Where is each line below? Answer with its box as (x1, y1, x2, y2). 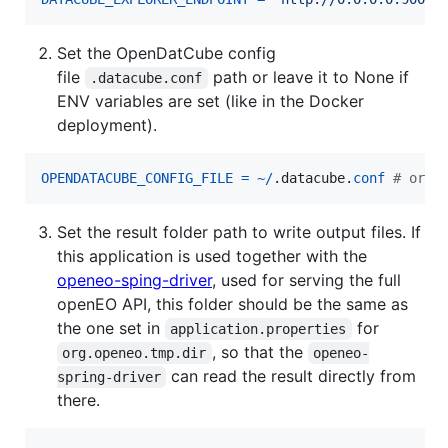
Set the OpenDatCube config (57, 43, 276, 64)
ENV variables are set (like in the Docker (57, 91, 364, 112)
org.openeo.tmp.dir (62, 345, 207, 362)
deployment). (57, 115, 157, 136)
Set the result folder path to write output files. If (57, 222, 421, 243)
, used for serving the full (212, 270, 401, 291)
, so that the (211, 342, 308, 363)
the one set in (57, 318, 165, 339)
